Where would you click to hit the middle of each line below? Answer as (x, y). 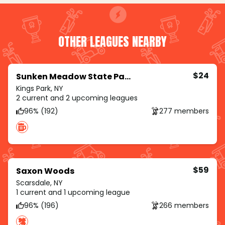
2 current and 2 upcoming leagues (77, 98)
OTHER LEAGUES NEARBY (113, 42)
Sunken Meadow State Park (128, 77)
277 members (184, 111)
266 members (184, 205)
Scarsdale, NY (39, 183)
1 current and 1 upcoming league (73, 193)
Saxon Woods (45, 171)
